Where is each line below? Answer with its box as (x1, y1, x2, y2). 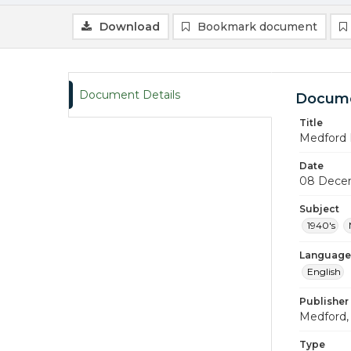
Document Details (79, 88, 180, 102)
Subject (299, 203, 339, 215)
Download (100, 20, 160, 34)
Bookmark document (197, 20, 317, 34)
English (307, 266, 341, 277)
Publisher (299, 295, 349, 307)
